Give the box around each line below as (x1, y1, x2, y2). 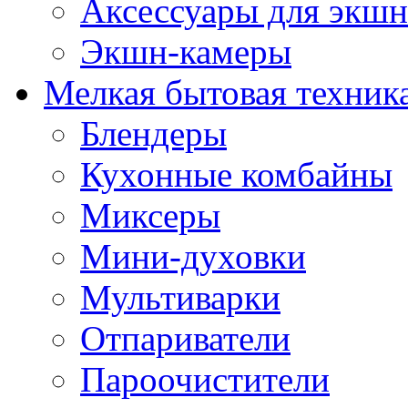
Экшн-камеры (80, 31, 291, 71)
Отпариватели (80, 318, 291, 358)
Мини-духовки (80, 236, 306, 276)
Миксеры (80, 195, 220, 235)
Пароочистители (80, 359, 330, 399)
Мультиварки (80, 277, 280, 317)
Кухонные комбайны (80, 154, 393, 194)
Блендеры (80, 113, 227, 153)
